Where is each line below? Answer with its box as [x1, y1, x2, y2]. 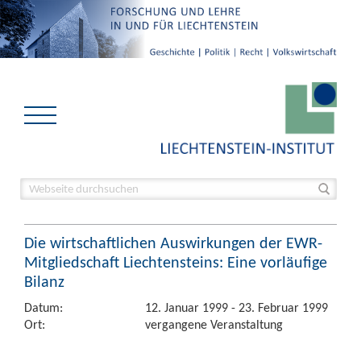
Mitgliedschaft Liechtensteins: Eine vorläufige [24, 252, 327, 272]
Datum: [24, 300, 63, 315]
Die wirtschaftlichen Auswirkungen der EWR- [24, 233, 322, 252]
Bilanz [24, 272, 64, 291]
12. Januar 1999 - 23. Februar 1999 [145, 300, 328, 315]
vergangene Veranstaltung [145, 317, 283, 332]
